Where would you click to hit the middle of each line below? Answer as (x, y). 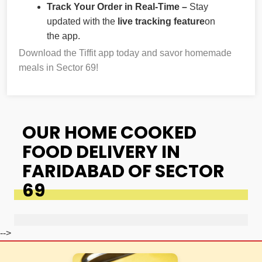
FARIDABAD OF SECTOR (123, 171)
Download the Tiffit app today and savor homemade (125, 53)
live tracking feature (161, 21)
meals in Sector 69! (58, 67)
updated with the (82, 21)
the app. (63, 36)
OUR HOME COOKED (109, 132)
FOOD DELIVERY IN (101, 152)
